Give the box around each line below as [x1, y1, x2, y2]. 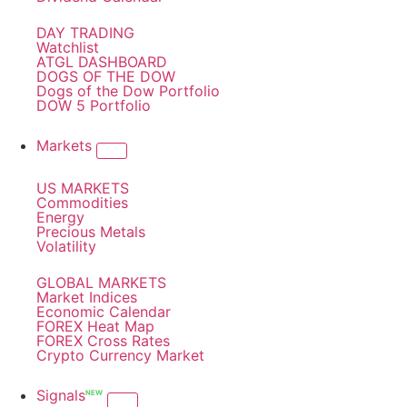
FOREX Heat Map [36, 317, 154, 335]
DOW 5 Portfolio [36, 96, 151, 114]
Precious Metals [36, 223, 145, 241]
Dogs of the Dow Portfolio [36, 82, 220, 100]
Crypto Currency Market [36, 346, 204, 364]
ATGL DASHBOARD [36, 53, 167, 71]
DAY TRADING [36, 24, 134, 42]
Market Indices [36, 288, 137, 306]
